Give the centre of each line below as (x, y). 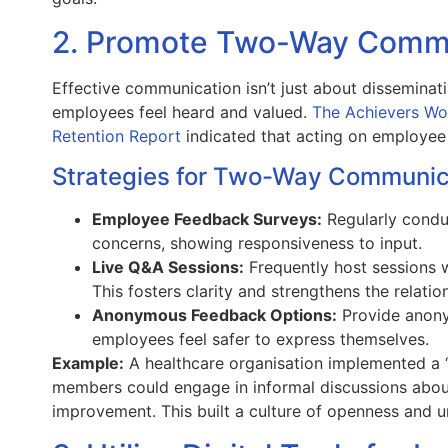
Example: (88, 362)
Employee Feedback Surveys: (207, 218)
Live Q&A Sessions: (168, 266)
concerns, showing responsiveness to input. (257, 242)
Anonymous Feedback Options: (214, 314)
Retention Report (116, 136)
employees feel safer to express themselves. (260, 338)
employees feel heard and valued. (182, 112)
